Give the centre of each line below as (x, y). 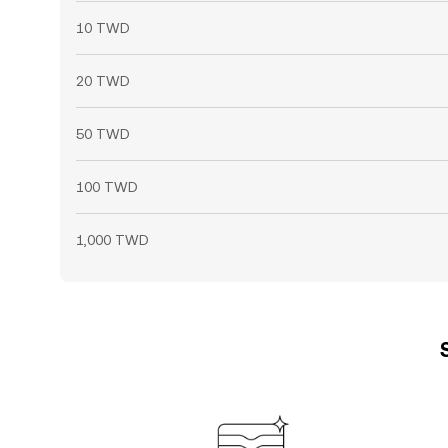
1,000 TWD (112, 240)
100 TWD (107, 187)
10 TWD (103, 28)
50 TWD (103, 134)
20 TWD (103, 81)
